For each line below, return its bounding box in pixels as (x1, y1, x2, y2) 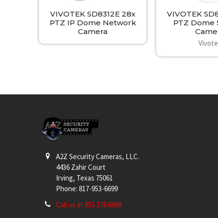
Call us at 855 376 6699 (56, 200, 122, 209)
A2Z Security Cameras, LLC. (56, 151, 140, 161)
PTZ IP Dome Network (49, 18, 136, 28)
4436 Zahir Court (56, 162, 106, 172)
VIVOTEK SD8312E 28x (50, 9, 136, 19)
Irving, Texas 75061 (56, 173, 113, 182)
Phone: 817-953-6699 (56, 183, 118, 193)
